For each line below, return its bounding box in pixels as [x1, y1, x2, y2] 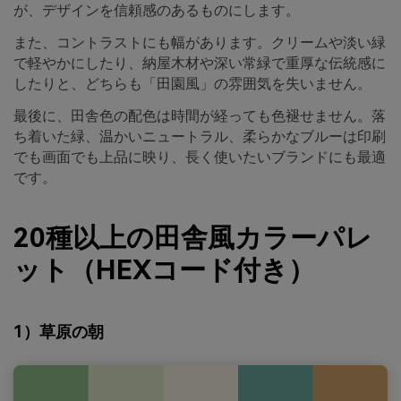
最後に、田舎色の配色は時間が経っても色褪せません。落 [13, 107, 386, 124]
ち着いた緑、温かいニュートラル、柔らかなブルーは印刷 [13, 127, 386, 145]
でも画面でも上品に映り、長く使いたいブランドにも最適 [13, 148, 386, 166]
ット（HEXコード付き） [13, 254, 315, 286]
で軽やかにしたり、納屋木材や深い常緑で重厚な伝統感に [13, 55, 386, 73]
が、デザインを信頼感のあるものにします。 [13, 2, 300, 20]
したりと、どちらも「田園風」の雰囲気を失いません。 [13, 75, 371, 93]
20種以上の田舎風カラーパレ [13, 222, 372, 254]
